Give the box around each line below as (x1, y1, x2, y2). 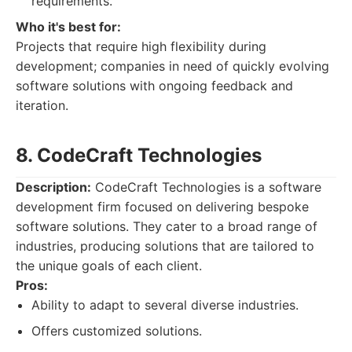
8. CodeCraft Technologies (16, 144, 262, 167)
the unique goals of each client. (16, 258, 202, 273)
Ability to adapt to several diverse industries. (31, 297, 299, 313)
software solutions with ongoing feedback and (16, 78, 293, 93)
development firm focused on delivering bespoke (16, 199, 309, 214)
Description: (16, 179, 91, 195)
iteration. (16, 97, 68, 113)
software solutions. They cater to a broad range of (16, 218, 317, 234)
